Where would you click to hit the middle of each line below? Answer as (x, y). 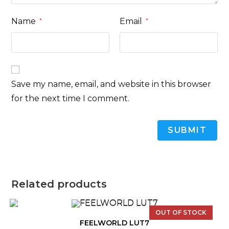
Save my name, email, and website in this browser (111, 84)
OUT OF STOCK (181, 212)
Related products (59, 184)
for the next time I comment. (71, 98)
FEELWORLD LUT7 (114, 223)
